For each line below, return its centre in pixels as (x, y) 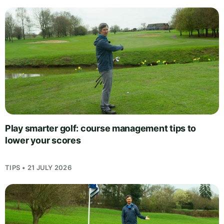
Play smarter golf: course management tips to (101, 128)
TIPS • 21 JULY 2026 (38, 168)
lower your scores (43, 140)
